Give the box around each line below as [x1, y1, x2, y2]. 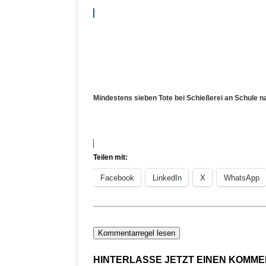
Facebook [100, 173, 134, 182]
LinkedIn [153, 173, 182, 182]
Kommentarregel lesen [98, 229, 175, 237]
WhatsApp [224, 173, 259, 182]
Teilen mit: [93, 153, 128, 161]
